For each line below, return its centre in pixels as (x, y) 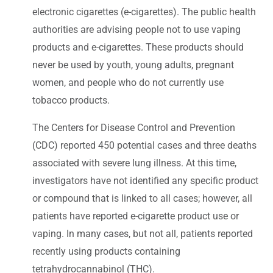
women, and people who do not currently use (128, 82)
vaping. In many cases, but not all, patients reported (143, 233)
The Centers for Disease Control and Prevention (134, 127)
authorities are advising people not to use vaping (136, 29)
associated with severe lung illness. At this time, (134, 163)
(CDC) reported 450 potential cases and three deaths (144, 145)
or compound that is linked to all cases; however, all (142, 198)
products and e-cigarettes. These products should (138, 47)
